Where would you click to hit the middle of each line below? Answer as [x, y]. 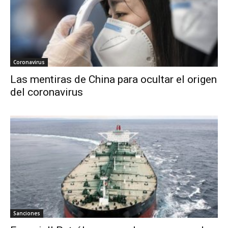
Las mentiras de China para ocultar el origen [113, 79]
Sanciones [27, 213]
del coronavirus [47, 92]
